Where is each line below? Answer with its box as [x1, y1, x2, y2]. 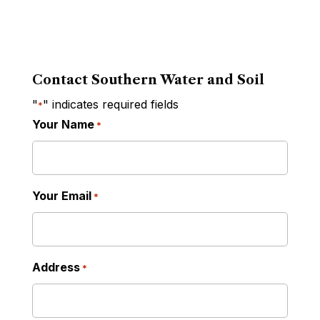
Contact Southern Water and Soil [31, 72, 264, 89]
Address [31, 260, 80, 275]
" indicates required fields [42, 97, 179, 112]
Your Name [31, 117, 94, 132]
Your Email [31, 189, 91, 204]
